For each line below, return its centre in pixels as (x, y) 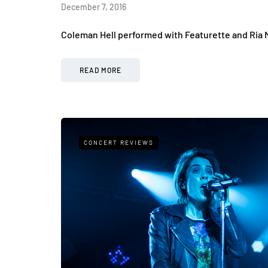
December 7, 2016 (94, 7)
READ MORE (100, 70)
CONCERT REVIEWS (119, 143)
